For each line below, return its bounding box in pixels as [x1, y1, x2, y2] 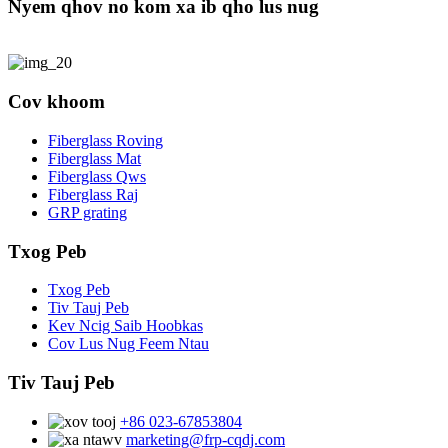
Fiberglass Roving [48, 131, 163, 149]
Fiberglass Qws [48, 167, 146, 185]
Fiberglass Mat [48, 149, 141, 167]
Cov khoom [8, 91, 105, 113]
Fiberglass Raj [48, 185, 138, 203]
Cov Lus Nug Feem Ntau [48, 335, 209, 353]
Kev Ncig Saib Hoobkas [48, 317, 203, 335]
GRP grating [48, 203, 127, 221]
